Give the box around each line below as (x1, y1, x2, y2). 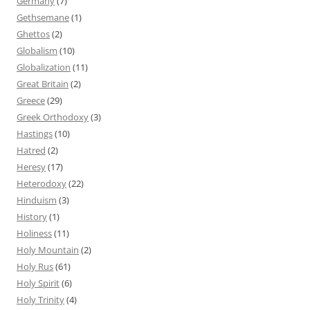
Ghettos (17, 27, 50, 40)
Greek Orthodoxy (17, 110, 89, 123)
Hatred (17, 143, 46, 156)
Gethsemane (17, 10, 69, 24)
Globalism (17, 44, 57, 57)
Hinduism (17, 193, 57, 206)
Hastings (17, 127, 53, 140)
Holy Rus (17, 259, 53, 273)
